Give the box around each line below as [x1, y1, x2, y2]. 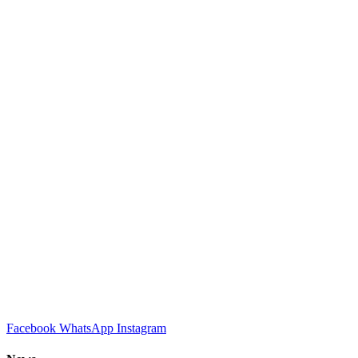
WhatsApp [59, 320, 113, 335]
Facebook [6, 320, 56, 335]
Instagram [117, 320, 166, 335]
